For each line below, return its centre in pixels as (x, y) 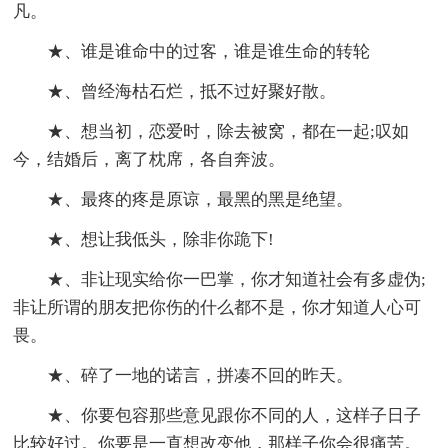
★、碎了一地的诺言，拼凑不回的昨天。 (200, 376)
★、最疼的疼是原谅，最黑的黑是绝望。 (200, 200)
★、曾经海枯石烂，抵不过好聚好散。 (192, 92)
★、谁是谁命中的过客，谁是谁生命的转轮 (209, 52)
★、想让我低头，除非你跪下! (161, 240)
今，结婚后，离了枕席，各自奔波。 (149, 160)
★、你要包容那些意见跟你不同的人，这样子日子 (234, 416)
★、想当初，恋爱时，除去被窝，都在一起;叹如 (228, 132)
